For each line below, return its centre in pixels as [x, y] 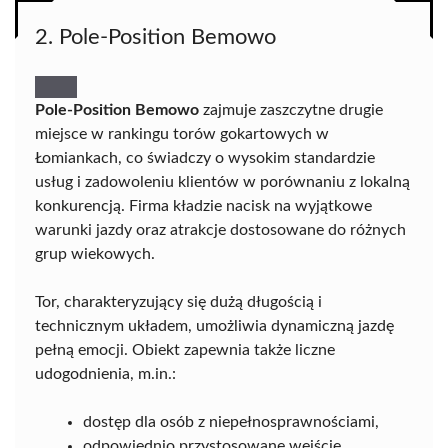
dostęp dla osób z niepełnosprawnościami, [231, 422]
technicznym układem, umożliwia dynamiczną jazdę [214, 326]
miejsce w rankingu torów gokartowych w [182, 134]
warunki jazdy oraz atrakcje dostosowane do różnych [220, 230]
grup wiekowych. [95, 254]
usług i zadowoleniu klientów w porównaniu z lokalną [222, 182]
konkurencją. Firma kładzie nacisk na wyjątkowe [203, 206]
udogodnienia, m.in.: [105, 374]
